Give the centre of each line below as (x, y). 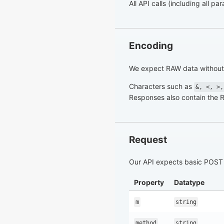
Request (148, 139)
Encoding (151, 46)
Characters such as (161, 86)
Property (149, 182)
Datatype (189, 182)
